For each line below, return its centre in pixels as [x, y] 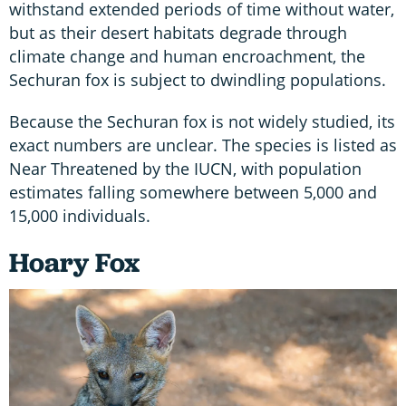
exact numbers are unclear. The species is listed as [203, 145]
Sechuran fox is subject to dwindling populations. [200, 79]
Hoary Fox [74, 262]
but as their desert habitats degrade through [178, 32]
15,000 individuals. [82, 215]
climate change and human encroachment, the [187, 56]
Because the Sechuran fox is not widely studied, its [202, 121]
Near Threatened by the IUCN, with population [185, 168]
